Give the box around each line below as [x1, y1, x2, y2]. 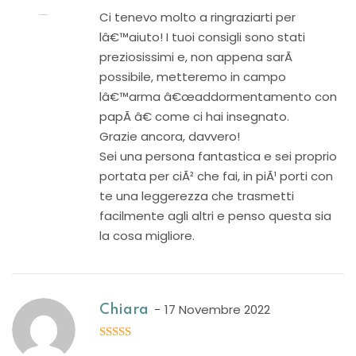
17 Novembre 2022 [164, 301, 270, 318]
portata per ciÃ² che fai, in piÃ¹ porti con [99, 168, 333, 184]
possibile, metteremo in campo [99, 68, 286, 85]
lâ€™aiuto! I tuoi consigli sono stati [99, 29, 305, 45]
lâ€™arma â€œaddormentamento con [99, 88, 337, 105]
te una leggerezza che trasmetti [99, 188, 294, 204]
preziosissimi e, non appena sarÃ [99, 48, 296, 65]
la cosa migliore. [99, 227, 195, 244]
